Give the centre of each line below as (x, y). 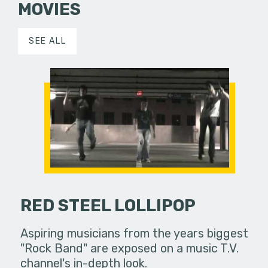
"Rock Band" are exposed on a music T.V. (130, 248)
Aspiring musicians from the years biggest (135, 233)
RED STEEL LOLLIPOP (108, 205)
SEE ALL (48, 41)
